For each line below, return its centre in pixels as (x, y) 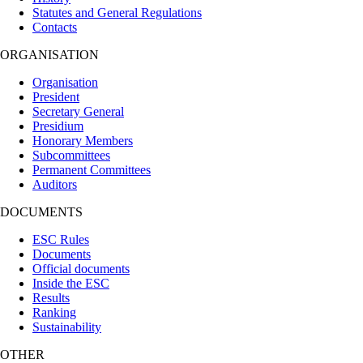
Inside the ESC (71, 283)
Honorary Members (83, 140)
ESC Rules (61, 239)
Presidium (58, 126)
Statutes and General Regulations (117, 12)
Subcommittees (71, 155)
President (56, 96)
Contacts (55, 27)
